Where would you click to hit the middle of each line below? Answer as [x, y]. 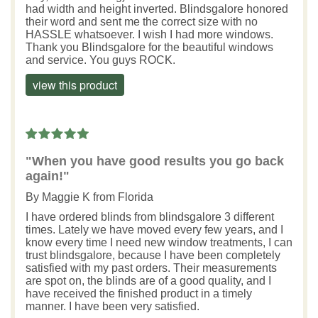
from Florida [122, 197]
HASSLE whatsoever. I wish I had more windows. [149, 34]
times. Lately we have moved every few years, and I [154, 229]
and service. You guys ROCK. [100, 60]
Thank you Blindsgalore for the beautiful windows [149, 47]
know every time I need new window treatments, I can [159, 242]
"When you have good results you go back [155, 161]
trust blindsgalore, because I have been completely [153, 255]
